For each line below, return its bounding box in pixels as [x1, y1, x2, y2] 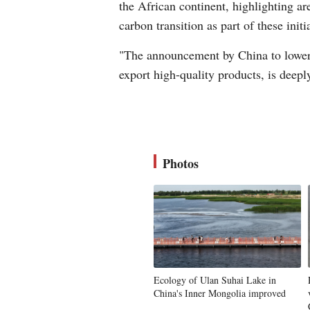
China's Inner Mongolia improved [154, 286, 286, 300]
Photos [163, 154, 199, 172]
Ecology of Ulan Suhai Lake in [154, 273, 276, 286]
